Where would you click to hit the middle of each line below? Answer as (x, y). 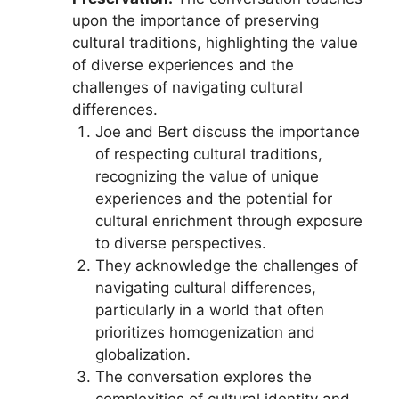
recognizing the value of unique (207, 176)
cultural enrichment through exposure (228, 221)
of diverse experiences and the (183, 65)
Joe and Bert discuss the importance (227, 132)
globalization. (142, 354)
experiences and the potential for (213, 199)
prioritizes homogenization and (205, 332)
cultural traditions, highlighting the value (215, 43)
